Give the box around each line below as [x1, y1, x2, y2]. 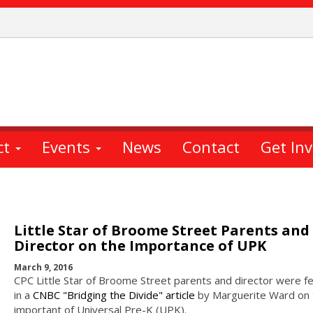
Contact [182, 136, 240, 157]
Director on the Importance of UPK [13, 236, 266, 255]
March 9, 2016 [13, 261, 73, 273]
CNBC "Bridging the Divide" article [32, 287, 195, 302]
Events [42, 136, 94, 157]
